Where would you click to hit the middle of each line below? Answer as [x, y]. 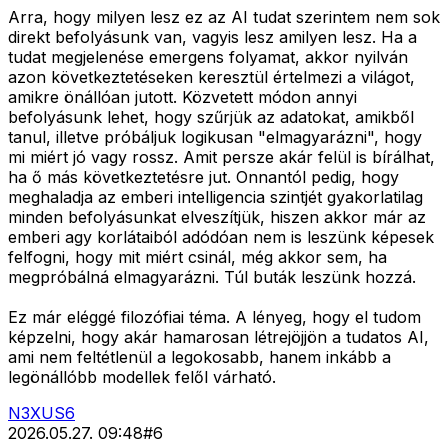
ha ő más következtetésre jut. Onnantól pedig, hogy [203, 177]
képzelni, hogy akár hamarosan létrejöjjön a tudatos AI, [218, 337]
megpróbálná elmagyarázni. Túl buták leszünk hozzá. [212, 277]
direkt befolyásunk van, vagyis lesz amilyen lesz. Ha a [212, 37]
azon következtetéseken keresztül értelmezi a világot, [211, 77]
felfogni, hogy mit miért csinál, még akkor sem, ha [197, 257]
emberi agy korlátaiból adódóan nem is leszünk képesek [221, 237]
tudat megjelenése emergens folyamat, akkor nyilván [208, 57]
